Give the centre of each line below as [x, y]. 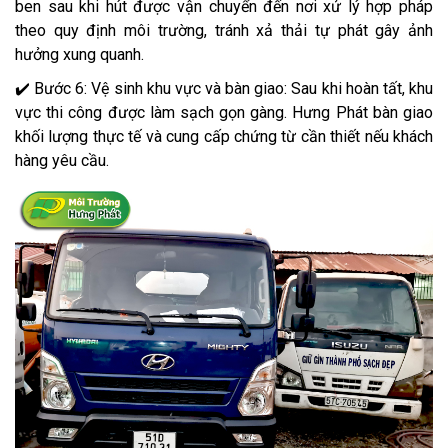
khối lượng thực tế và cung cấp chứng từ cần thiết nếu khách [224, 136]
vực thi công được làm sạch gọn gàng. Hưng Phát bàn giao [224, 112]
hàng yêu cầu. [62, 160]
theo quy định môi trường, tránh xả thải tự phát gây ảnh [224, 30]
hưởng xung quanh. [79, 54]
